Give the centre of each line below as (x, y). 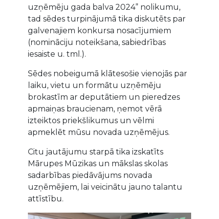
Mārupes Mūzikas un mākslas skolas (98, 164)
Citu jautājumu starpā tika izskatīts (95, 152)
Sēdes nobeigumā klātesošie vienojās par (107, 74)
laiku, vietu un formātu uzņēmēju (94, 86)
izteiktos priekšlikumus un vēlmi (91, 121)
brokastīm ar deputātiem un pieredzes (104, 97)
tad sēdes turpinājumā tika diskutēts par (107, 19)
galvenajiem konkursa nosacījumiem (99, 31)
